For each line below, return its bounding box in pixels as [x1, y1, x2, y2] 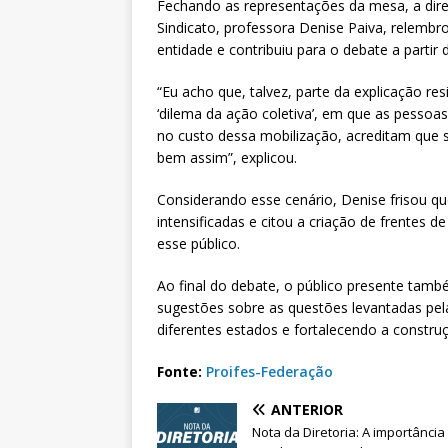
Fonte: [157, 362, 206, 382]
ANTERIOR [271, 400, 343, 420]
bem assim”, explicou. [157, 148, 297, 168]
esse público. [157, 234, 240, 254]
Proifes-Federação [206, 362, 333, 382]
